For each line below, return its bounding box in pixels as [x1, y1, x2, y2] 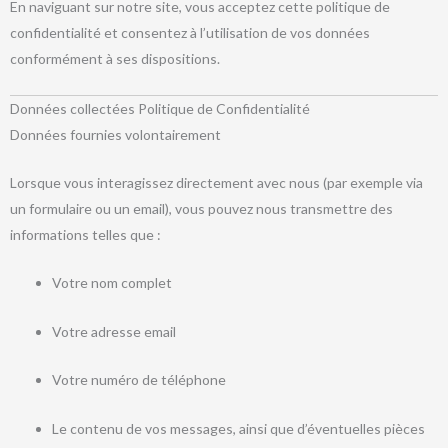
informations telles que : [10, 225, 161, 243]
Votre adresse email [52, 322, 176, 340]
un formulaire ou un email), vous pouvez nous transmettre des [10, 199, 393, 217]
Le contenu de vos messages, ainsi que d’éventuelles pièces [52, 419, 425, 437]
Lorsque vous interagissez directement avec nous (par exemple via [10, 173, 423, 191]
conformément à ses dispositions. [10, 50, 220, 68]
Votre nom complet [52, 274, 172, 292]
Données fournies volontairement [10, 125, 221, 143]
